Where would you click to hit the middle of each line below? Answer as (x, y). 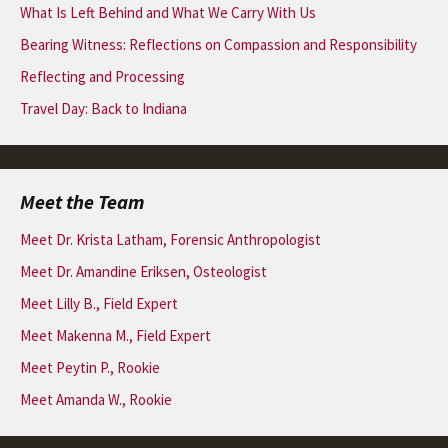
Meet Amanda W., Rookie (96, 399)
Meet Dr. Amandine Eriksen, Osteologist (143, 271)
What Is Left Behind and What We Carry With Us (168, 12)
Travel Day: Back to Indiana (103, 108)
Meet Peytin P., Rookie (90, 367)
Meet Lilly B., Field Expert (99, 303)
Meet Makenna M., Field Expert (115, 335)
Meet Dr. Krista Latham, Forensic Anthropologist (170, 239)
